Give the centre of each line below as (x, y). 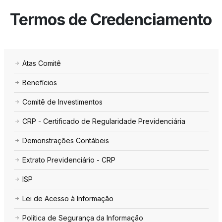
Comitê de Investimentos (62, 102)
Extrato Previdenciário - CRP (68, 160)
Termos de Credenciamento (111, 19)
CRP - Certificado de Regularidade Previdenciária (103, 121)
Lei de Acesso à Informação (67, 198)
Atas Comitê (41, 63)
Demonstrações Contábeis (65, 140)
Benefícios (39, 82)
